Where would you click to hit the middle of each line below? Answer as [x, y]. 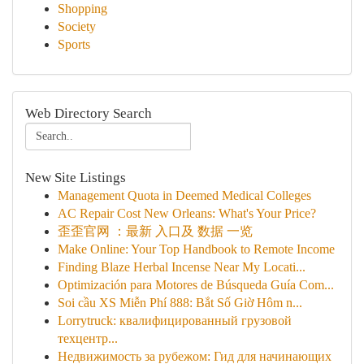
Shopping [82, 9]
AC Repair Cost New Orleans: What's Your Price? [187, 213]
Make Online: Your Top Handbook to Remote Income [196, 249]
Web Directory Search [89, 113]
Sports [74, 44]
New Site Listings [76, 178]
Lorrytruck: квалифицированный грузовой [175, 321]
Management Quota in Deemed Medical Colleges [184, 195]
